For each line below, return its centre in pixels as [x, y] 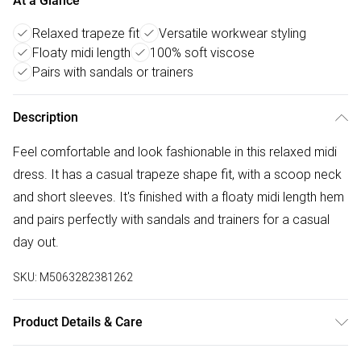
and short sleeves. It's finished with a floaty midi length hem [178, 197]
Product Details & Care [78, 322]
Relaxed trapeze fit [86, 33]
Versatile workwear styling [232, 33]
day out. [36, 242]
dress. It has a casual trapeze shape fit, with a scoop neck [177, 174]
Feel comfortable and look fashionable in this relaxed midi [175, 152]
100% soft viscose [202, 53]
